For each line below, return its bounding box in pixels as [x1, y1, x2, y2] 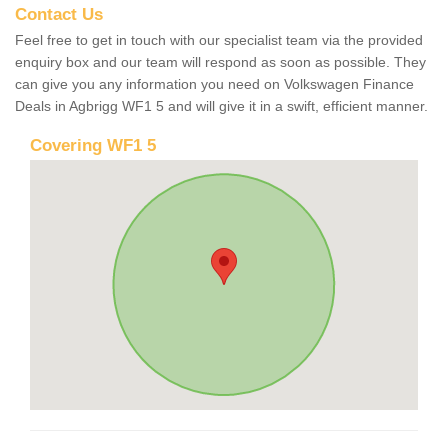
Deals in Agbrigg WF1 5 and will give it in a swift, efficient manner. [15, 97, 428, 114]
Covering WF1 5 [30, 135, 156, 155]
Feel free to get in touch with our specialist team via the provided [15, 31, 423, 48]
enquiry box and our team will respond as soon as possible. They [15, 53, 426, 70]
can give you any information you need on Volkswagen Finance [15, 75, 414, 92]
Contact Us [15, 4, 103, 24]
